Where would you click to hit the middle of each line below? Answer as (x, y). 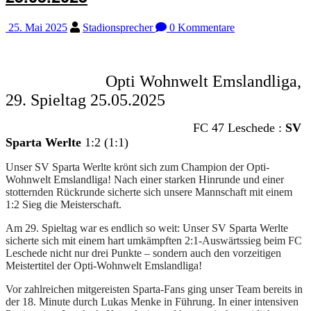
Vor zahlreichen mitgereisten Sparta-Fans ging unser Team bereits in (154, 289)
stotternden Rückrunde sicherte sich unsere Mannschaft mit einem (149, 192)
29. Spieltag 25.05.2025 (85, 100)
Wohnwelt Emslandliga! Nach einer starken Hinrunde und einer (145, 179)
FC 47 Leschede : (145, 127)
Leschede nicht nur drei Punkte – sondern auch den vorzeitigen (143, 253)
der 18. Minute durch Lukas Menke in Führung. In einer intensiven (152, 301)
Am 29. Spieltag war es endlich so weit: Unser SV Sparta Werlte (147, 228)
